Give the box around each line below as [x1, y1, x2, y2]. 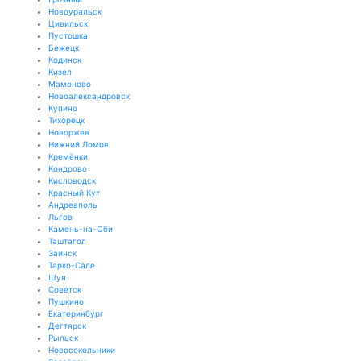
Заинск [48, 248, 77, 258]
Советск [48, 284, 81, 294]
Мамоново [48, 79, 91, 89]
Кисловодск [48, 176, 96, 185]
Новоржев [48, 127, 89, 137]
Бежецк [48, 43, 79, 52]
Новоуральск [48, 6, 102, 16]
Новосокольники [48, 345, 115, 355]
